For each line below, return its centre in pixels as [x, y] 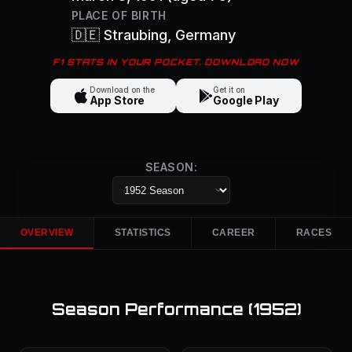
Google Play [246, 100]
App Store [117, 100]
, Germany [201, 35]
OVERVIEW [47, 233]
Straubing [135, 35]
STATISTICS [143, 233]
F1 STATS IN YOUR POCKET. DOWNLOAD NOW [176, 62]
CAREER [233, 233]
